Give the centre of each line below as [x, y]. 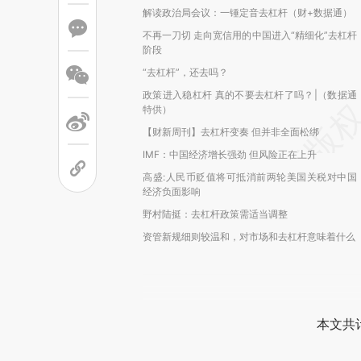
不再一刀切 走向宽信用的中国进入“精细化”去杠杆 [250, 35]
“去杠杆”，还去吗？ [185, 72]
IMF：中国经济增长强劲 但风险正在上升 [230, 154]
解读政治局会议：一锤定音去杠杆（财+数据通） [247, 12]
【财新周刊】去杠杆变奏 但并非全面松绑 [231, 132]
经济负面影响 [172, 191]
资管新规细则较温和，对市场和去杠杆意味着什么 [249, 237]
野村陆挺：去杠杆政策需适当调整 [215, 214]
